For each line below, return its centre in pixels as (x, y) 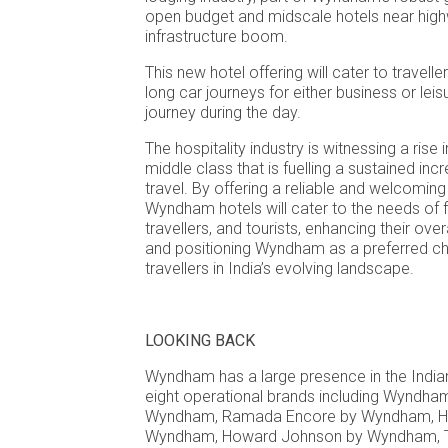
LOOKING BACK (200, 340)
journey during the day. (223, 112)
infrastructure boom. (216, 36)
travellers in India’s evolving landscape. (279, 268)
